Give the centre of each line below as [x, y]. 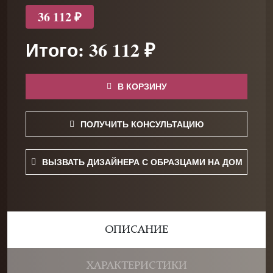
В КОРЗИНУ [142, 86]
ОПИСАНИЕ [136, 230]
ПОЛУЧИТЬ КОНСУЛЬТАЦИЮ [142, 124]
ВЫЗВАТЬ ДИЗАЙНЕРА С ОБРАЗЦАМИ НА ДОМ [142, 162]
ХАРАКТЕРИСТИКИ [136, 266]
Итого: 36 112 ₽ [90, 49]
